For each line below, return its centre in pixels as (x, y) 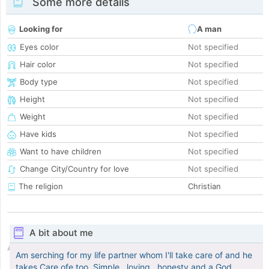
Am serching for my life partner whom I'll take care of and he (134, 255)
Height (32, 99)
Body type (39, 82)
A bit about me (61, 233)
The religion (40, 186)
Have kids (38, 134)
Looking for (41, 29)
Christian (204, 186)
